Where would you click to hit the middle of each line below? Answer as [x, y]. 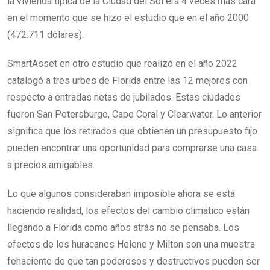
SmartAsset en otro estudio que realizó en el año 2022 [122, 64]
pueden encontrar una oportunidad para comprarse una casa [132, 148]
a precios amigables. [51, 165]
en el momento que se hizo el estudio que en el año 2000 [128, 18]
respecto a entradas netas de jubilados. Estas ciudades [124, 97]
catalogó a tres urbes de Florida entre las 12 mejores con [127, 80]
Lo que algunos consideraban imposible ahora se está [121, 194]
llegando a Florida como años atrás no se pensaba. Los [123, 228]
